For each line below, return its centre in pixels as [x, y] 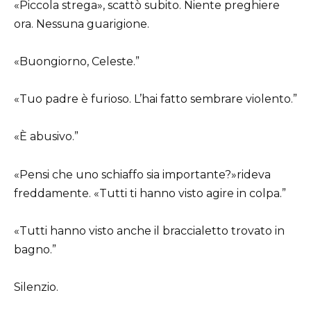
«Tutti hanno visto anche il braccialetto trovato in [149, 230]
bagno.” [35, 249]
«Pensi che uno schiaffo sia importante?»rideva [142, 174]
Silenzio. [36, 287]
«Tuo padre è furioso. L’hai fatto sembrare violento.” [155, 99]
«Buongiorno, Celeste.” [77, 62]
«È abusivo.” [46, 137]
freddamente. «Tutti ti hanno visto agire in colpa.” [150, 193]
